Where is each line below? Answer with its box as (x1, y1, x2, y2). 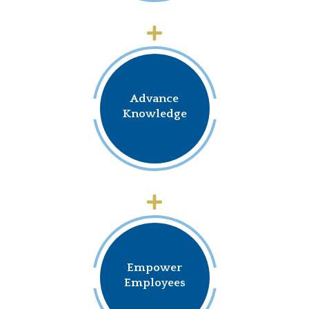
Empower (127, 261, 182, 274)
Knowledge (122, 107, 187, 120)
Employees (123, 276, 186, 289)
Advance (130, 92, 179, 105)
